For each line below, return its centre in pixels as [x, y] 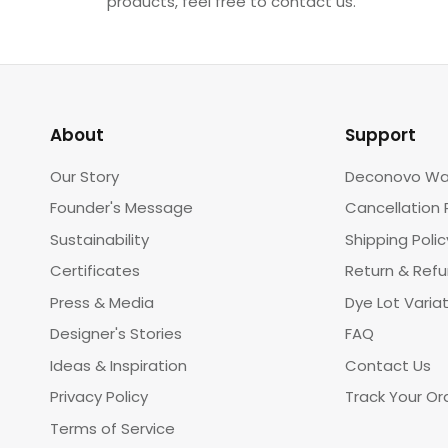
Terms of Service [112, 428]
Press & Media [102, 302]
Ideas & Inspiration [118, 365]
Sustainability [99, 239]
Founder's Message [121, 208]
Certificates [95, 271]
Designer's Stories [116, 334]
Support [380, 134]
